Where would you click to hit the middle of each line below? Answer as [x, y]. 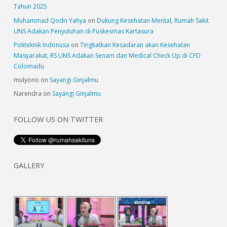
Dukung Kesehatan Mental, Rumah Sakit [153, 20]
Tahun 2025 [30, 7]
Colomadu [29, 66]
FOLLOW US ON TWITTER [58, 119]
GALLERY [29, 165]
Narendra [28, 93]
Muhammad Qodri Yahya [50, 20]
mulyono [26, 80]
